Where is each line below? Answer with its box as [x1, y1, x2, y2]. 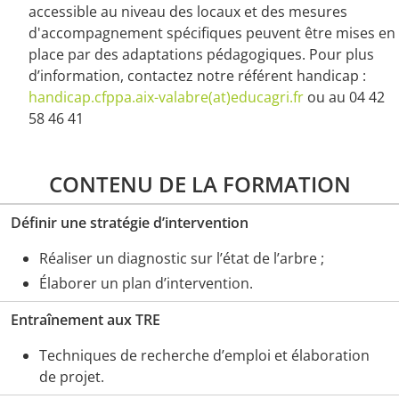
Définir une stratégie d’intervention [11, 213, 248, 233]
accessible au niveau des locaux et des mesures [28, 2, 347, 22]
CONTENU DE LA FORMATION [48, 169, 351, 199]
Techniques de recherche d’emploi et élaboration [39, 346, 370, 366]
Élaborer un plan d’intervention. [39, 273, 253, 294]
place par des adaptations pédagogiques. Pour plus [28, 45, 374, 65]
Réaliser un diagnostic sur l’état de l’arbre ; [39, 248, 324, 269]
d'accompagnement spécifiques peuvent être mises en [28, 23, 395, 44]
